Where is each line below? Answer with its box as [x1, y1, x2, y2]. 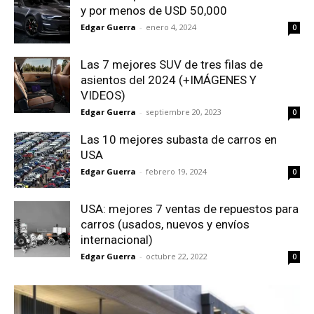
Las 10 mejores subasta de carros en [81, 132, 277, 147]
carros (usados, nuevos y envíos [81, 217, 250, 232]
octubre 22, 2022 [146, 251, 207, 262]
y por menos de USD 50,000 [81, 4, 227, 18]
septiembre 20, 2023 [146, 107, 221, 118]
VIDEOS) [81, 88, 125, 103]
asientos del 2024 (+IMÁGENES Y [81, 73, 257, 88]
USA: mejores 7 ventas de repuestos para [81, 202, 299, 217]
